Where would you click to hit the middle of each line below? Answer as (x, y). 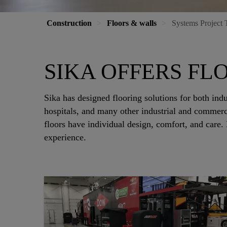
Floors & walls (132, 23)
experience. (68, 138)
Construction (69, 23)
